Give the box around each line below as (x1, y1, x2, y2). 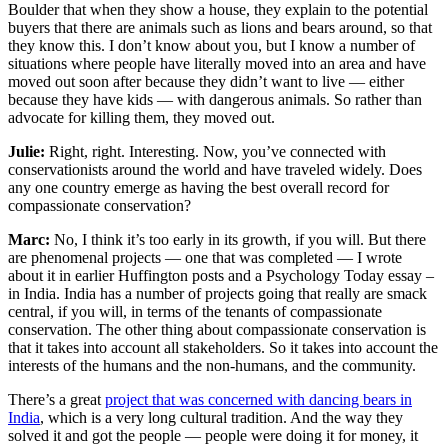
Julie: (8, 142, 45, 160)
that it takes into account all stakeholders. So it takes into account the (8, 338, 438, 356)
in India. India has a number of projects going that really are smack (8, 284, 427, 302)
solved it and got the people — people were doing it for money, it (8, 426, 418, 444)
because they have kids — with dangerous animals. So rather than (8, 90, 422, 108)
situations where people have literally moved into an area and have (8, 54, 426, 72)
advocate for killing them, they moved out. (8, 108, 275, 126)
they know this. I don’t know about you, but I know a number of (8, 36, 415, 54)
